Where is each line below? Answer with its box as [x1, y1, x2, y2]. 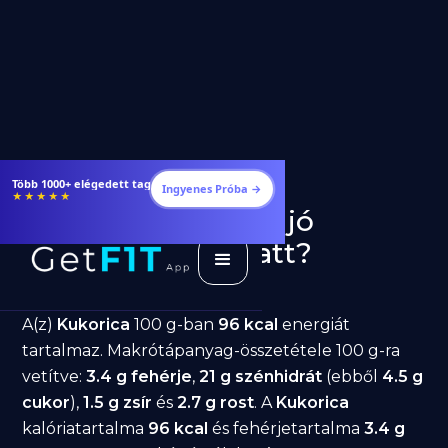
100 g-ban [130, 315, 219, 334]
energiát [278, 315, 351, 334]
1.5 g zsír [83, 393, 153, 412]
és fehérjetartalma [208, 419, 365, 438]
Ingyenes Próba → [217, 181, 317, 196]
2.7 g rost [177, 393, 255, 412]
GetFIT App [22, 282, 79, 295]
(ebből [322, 367, 383, 386]
